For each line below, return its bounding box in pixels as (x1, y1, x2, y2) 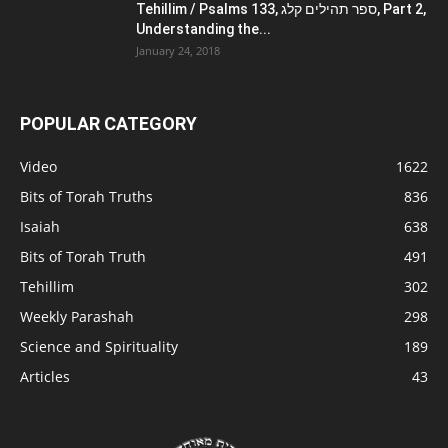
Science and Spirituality (20, 337, 178, 357)
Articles (20, 367, 70, 387)
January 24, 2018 (136, 43, 220, 59)
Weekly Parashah (20, 307, 134, 327)
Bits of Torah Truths (20, 187, 153, 207)
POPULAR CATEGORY (20, 113, 197, 135)
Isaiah (20, 217, 60, 237)
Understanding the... (136, 21, 271, 38)
